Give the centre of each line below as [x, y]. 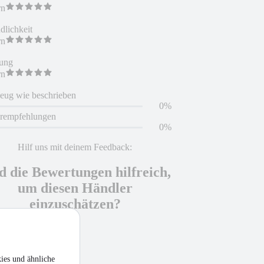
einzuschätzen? [75, 204]
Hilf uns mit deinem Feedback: [75, 147]
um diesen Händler [75, 188]
